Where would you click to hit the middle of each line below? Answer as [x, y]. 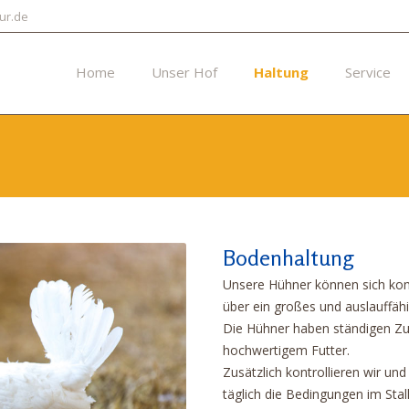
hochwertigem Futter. [286, 350]
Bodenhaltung [288, 258]
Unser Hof [184, 72]
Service [368, 72]
